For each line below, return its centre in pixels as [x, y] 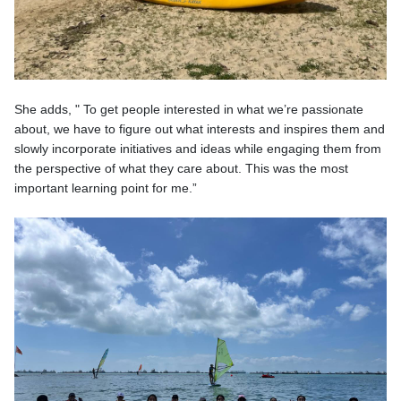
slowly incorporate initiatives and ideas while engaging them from [198, 149]
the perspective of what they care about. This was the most [181, 168]
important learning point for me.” [109, 188]
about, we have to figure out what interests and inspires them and [200, 129]
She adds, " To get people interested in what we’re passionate [189, 109]
